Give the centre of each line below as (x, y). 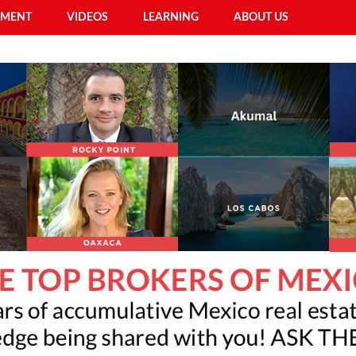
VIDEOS (87, 17)
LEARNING (171, 17)
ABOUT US (261, 17)
